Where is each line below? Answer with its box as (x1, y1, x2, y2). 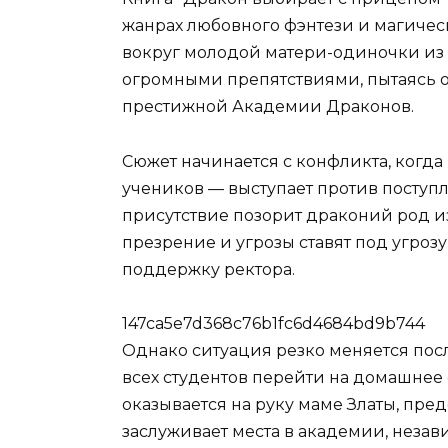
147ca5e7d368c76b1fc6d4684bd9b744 (122, 313, 425, 333)
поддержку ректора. (122, 259, 295, 279)
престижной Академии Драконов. (122, 97, 414, 117)
